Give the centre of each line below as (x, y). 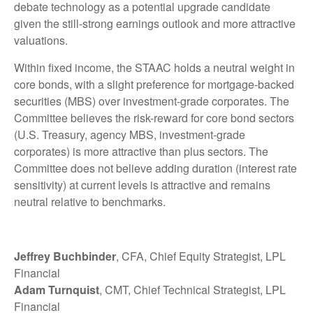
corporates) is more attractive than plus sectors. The (141, 151)
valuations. (41, 40)
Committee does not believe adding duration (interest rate (155, 168)
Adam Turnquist (57, 289)
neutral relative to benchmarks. (90, 201)
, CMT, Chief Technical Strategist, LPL (192, 289)
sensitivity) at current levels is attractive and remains (142, 184)
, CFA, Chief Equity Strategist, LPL (201, 256)
